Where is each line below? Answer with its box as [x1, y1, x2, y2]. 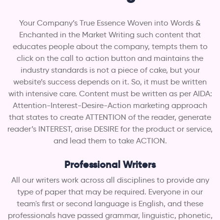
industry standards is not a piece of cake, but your [20, 65, 200, 75]
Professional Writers [64, 158, 156, 171]
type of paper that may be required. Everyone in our [17, 187, 203, 196]
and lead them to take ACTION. [53, 136, 167, 145]
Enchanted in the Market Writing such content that [19, 29, 201, 39]
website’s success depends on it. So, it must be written [13, 77, 207, 86]
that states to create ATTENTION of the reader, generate [9, 112, 211, 122]
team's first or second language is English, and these [17, 198, 203, 208]
